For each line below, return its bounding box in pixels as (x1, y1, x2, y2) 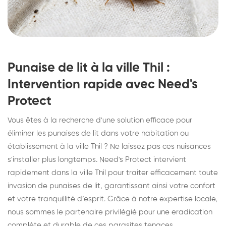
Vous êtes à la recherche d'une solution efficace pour (8, 116, 192, 124)
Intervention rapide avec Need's (8, 78, 198, 91)
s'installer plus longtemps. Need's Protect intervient (8, 155, 186, 163)
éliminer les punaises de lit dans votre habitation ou (8, 129, 189, 137)
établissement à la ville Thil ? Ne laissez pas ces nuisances (8, 142, 211, 150)
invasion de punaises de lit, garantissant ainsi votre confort (8, 182, 215, 190)
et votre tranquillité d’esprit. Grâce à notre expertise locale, (8, 195, 217, 203)
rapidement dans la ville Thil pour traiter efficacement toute (8, 168, 218, 177)
